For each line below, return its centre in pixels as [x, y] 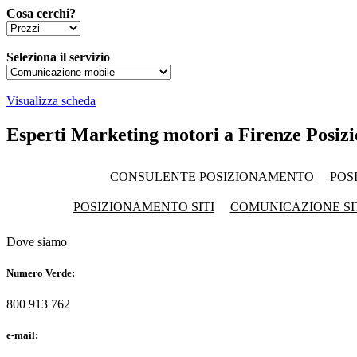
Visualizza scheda [51, 100]
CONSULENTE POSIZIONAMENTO [212, 176]
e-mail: [22, 335]
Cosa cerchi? [41, 13]
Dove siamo [37, 241]
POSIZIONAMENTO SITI [143, 206]
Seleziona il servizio [58, 57]
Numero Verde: [41, 273]
